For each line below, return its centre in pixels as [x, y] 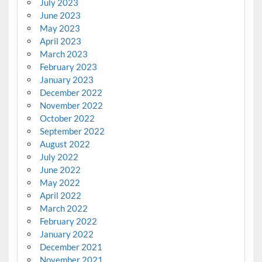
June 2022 [60, 170]
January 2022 [66, 234]
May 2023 [60, 28]
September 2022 [72, 131]
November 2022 [71, 106]
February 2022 [68, 221]
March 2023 [63, 54]
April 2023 [60, 41]
